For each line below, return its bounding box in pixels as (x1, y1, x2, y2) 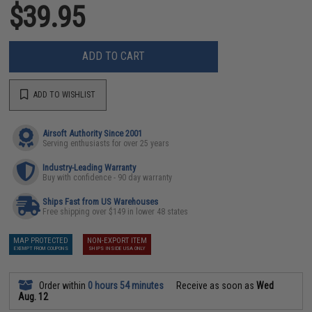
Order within (37, 279, 88, 291)
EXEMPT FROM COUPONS (13, 244, 68, 251)
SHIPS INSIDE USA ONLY (88, 244, 146, 251)
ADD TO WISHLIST (31, 90, 96, 100)
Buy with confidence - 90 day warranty (42, 172, 173, 182)
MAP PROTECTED (13, 235, 69, 245)
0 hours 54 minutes (88, 279, 164, 291)
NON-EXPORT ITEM (87, 235, 148, 245)
